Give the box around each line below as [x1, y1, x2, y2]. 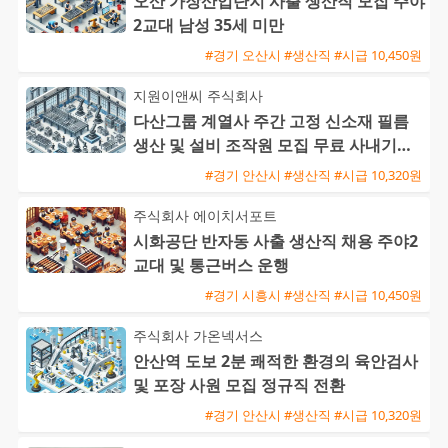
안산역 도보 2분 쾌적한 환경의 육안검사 [133, 350, 418, 373]
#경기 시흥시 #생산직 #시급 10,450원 [205, 285, 422, 304]
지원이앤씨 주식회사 [133, 86, 263, 106]
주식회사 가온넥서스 [133, 326, 263, 346]
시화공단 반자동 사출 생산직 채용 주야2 [133, 230, 418, 253]
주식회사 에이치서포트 [133, 206, 277, 226]
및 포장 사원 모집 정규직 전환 [133, 374, 345, 397]
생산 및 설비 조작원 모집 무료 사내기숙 [133, 134, 413, 157]
